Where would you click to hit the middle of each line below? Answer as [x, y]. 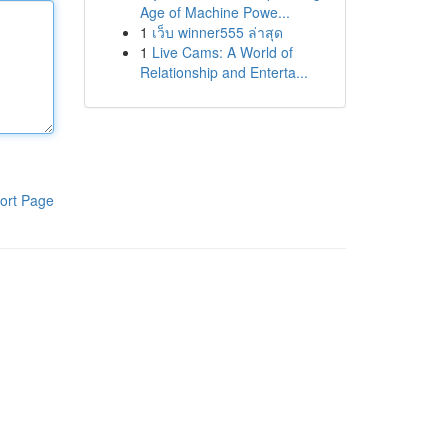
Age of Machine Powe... [214, 12]
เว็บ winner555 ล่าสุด [217, 32]
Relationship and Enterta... [223, 72]
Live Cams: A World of [222, 52]
